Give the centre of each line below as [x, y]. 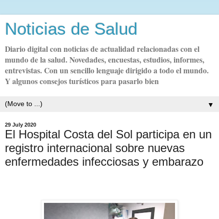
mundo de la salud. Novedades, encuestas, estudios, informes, [105, 59]
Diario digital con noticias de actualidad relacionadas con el [102, 49]
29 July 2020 [21, 125]
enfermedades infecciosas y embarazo [104, 162]
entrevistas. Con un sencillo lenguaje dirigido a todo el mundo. [107, 70]
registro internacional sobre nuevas [95, 148]
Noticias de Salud [71, 29]
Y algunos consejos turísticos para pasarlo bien [82, 81]
